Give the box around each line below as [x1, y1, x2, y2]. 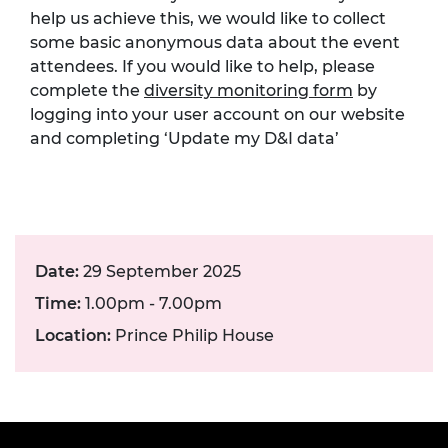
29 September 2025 [79, 261, 241, 281]
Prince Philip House [111, 325, 274, 345]
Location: [35, 325, 111, 345]
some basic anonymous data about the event [30, 32, 400, 52]
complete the [30, 80, 144, 100]
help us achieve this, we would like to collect [30, 8, 386, 28]
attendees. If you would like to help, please [30, 56, 375, 76]
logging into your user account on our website [30, 104, 405, 124]
